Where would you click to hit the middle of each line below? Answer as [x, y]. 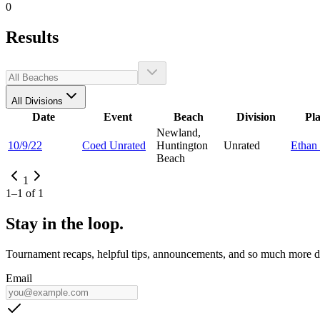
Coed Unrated [114, 145]
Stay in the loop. [65, 223]
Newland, [179, 132]
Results [32, 37]
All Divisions [37, 101]
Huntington [182, 145]
